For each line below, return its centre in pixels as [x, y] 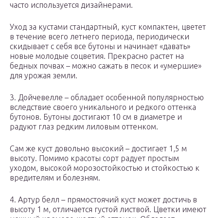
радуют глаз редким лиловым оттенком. [84, 127]
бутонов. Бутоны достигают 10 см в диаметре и [96, 117]
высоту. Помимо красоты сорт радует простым [94, 158]
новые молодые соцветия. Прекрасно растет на [97, 56]
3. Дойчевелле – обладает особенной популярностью [107, 98]
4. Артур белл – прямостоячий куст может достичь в [103, 200]
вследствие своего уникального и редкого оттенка [103, 107]
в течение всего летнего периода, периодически [100, 37]
